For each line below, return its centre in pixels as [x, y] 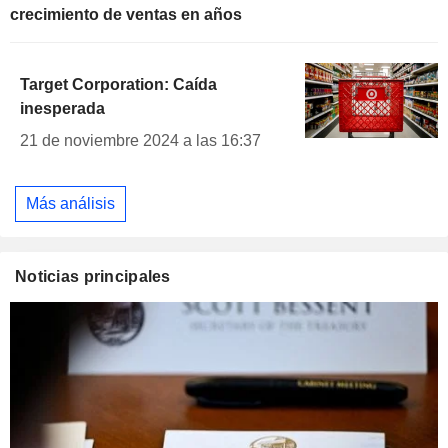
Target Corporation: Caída [118, 85]
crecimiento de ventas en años [126, 15]
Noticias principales [93, 276]
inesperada [62, 109]
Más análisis [70, 203]
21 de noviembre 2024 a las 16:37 [140, 141]
